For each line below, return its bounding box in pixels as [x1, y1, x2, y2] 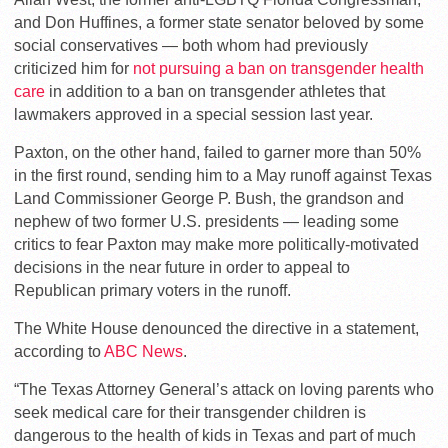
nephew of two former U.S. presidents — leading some [14, 213, 399, 231]
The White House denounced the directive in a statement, [14, 320, 419, 338]
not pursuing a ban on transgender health [133, 60, 424, 78]
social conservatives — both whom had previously [14, 37, 368, 55]
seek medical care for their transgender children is [14, 404, 366, 422]
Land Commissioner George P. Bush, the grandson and [14, 190, 404, 208]
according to [14, 343, 104, 361]
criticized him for [14, 60, 133, 78]
